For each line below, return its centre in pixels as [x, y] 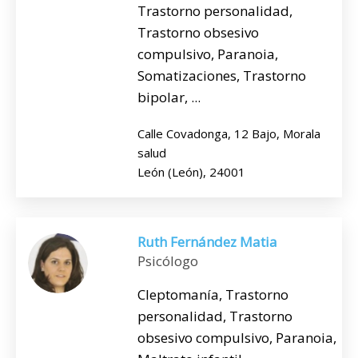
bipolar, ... [169, 97]
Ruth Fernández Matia [207, 241]
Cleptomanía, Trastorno [213, 294]
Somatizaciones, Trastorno [222, 75]
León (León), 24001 [191, 171]
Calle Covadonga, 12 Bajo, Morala [229, 133]
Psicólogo [168, 261]
